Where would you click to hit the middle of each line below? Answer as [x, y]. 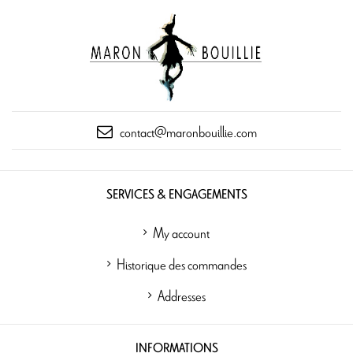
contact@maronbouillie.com [188, 132]
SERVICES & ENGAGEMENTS [176, 195]
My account [181, 233]
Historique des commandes [181, 264]
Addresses [181, 296]
